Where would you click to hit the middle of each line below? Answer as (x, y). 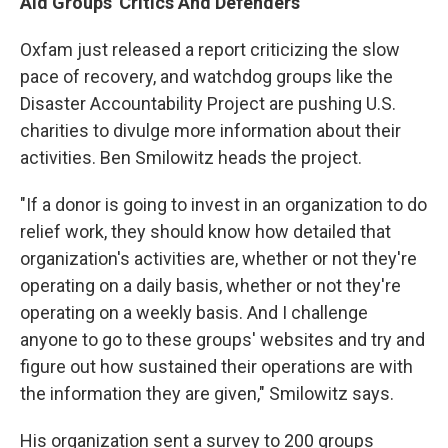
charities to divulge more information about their (210, 131)
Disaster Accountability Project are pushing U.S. (208, 104)
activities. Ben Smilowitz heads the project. (191, 158)
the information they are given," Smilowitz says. (207, 394)
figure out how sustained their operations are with (216, 367)
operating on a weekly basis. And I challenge (194, 313)
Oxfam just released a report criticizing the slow (210, 50)
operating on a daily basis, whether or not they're (210, 286)
